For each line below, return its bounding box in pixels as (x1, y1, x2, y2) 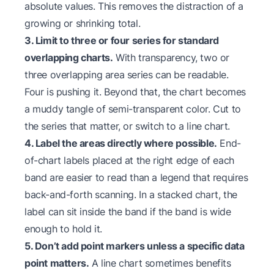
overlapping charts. (24, 51, 113, 64)
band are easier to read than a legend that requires (24, 171, 248, 184)
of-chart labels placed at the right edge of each (24, 154, 234, 167)
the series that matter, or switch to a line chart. (24, 120, 231, 133)
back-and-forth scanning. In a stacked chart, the (24, 188, 237, 201)
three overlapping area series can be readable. (24, 68, 229, 81)
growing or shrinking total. (24, 17, 141, 30)
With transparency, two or (113, 51, 230, 64)
